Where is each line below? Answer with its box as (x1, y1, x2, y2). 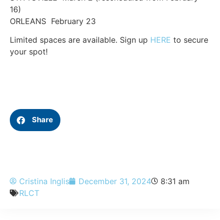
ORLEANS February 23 (10, 16, 96, 26)
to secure (171, 35, 208, 45)
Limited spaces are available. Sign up (10, 35, 150, 45)
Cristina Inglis (19, 176, 69, 186)
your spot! (10, 47, 48, 57)
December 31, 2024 (79, 176, 151, 186)
